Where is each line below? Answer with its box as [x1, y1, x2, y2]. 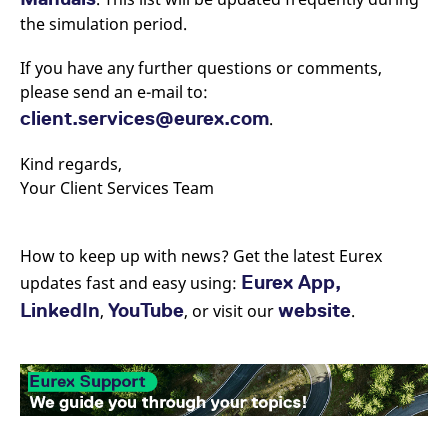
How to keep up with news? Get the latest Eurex [20, 245, 382, 267]
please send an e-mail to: [20, 81, 208, 103]
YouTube [108, 299, 184, 321]
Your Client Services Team [20, 177, 214, 199]
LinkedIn [20, 299, 100, 321]
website [278, 299, 351, 321]
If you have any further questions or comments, [20, 57, 382, 79]
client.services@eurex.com [20, 107, 269, 129]
